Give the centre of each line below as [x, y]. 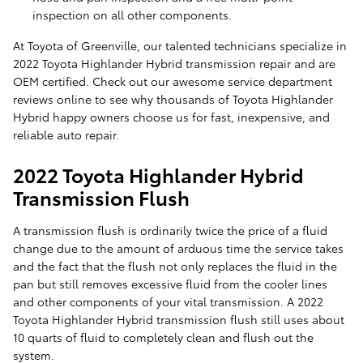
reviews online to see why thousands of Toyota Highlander [173, 99]
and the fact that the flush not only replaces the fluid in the [175, 266]
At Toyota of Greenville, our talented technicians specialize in [180, 46]
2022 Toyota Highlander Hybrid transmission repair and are [174, 64]
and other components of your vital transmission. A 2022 [168, 302]
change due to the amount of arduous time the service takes [178, 248]
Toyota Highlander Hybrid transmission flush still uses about [179, 320]
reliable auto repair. [66, 135]
